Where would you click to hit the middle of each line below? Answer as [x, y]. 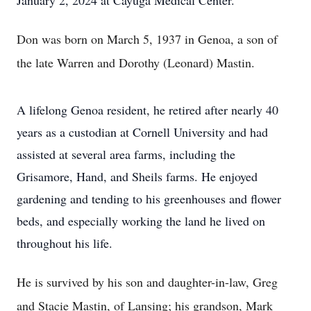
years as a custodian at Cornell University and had [142, 132]
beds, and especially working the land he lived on [141, 221]
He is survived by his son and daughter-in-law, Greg [147, 282]
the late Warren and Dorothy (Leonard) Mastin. [136, 62]
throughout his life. [65, 243]
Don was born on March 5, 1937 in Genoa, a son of [147, 39]
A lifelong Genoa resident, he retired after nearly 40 [148, 110]
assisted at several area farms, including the [126, 154]
